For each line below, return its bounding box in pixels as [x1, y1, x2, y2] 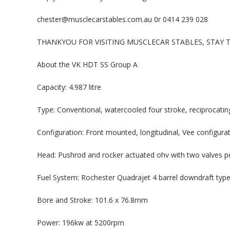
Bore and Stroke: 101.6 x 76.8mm [37, 195, 148, 205]
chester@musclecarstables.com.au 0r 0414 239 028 [37, 14, 208, 24]
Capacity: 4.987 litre [37, 82, 101, 92]
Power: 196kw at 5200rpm [37, 218, 124, 227]
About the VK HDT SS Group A [37, 60, 138, 69]
